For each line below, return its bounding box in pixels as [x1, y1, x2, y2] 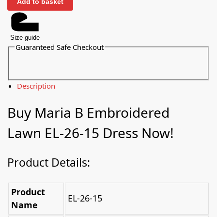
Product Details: [7, 155, 90, 170]
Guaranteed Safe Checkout [15, 42, 104, 52]
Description [17, 80, 55, 91]
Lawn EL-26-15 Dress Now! [7, 123, 174, 142]
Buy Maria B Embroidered [7, 103, 170, 122]
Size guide [10, 34, 40, 42]
